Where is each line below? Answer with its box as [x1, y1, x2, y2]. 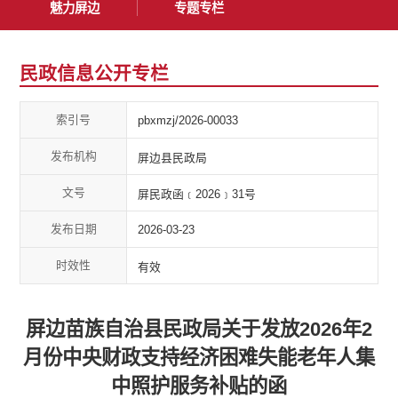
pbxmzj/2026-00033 [138, 113, 239, 127]
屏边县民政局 [138, 150, 208, 164]
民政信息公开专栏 [20, 63, 170, 84]
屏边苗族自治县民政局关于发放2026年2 [26, 318, 372, 341]
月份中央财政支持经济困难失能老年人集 [23, 346, 375, 370]
